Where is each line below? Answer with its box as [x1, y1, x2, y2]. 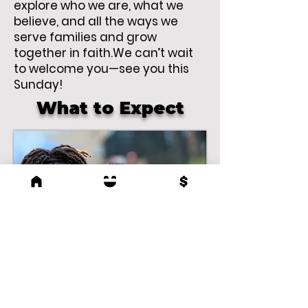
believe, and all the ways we [14, 13, 178, 30]
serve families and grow [14, 29, 157, 45]
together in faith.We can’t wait [14, 45, 193, 61]
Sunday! [14, 76, 63, 93]
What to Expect [36, 98, 184, 118]
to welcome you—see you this [14, 60, 189, 77]
